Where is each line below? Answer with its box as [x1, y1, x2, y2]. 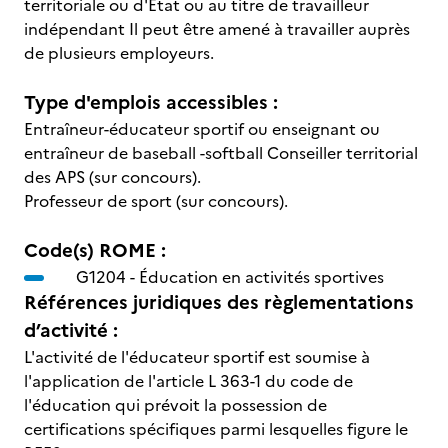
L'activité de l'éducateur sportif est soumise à [24, 345, 370, 369]
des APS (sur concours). [24, 165, 201, 189]
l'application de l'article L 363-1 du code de [24, 369, 353, 393]
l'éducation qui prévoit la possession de [24, 393, 327, 417]
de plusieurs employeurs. [24, 41, 214, 65]
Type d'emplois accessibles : [24, 88, 278, 117]
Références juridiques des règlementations [24, 288, 414, 317]
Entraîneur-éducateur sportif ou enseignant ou [24, 117, 380, 141]
